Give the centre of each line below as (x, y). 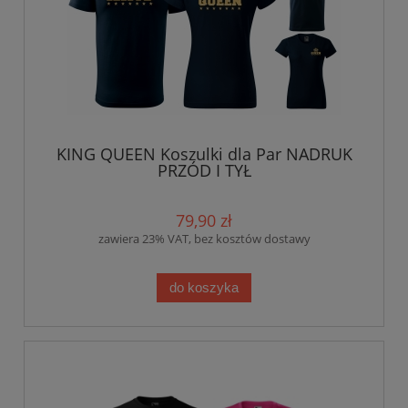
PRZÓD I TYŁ (204, 171)
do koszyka (204, 288)
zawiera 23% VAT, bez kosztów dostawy (204, 239)
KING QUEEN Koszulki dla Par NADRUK (204, 154)
